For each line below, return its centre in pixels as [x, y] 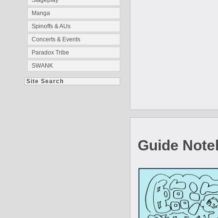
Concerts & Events [56, 39]
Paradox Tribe [50, 53]
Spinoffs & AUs [51, 26]
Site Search [45, 81]
